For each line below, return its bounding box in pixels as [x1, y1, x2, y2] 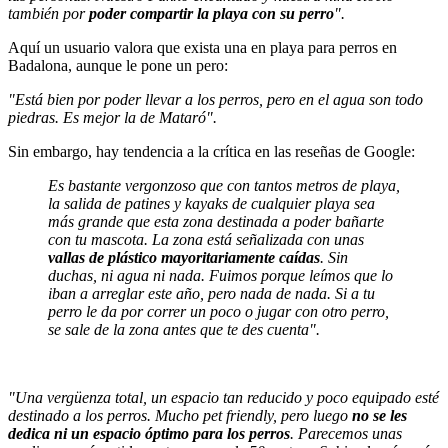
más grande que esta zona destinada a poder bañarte [48, 212, 384, 230]
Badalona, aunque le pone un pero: [8, 56, 228, 74]
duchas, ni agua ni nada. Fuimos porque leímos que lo [48, 266, 393, 284]
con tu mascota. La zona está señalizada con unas [48, 230, 364, 248]
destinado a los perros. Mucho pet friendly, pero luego [8, 406, 352, 424]
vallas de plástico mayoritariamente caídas [48, 248, 320, 266]
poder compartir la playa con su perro [89, 4, 334, 22]
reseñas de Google [295, 142, 411, 160]
